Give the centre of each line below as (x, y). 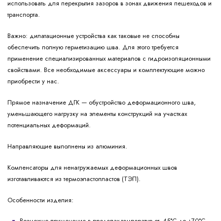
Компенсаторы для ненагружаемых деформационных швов (92, 168)
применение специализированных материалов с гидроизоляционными (109, 59)
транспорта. (24, 15)
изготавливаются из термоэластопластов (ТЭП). (75, 179)
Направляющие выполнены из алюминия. (68, 147)
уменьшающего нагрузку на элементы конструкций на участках (97, 114)
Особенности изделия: (40, 200)
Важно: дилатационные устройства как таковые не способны (93, 36)
